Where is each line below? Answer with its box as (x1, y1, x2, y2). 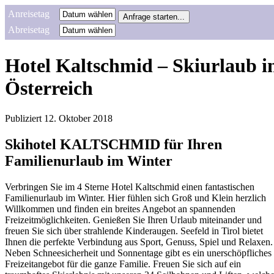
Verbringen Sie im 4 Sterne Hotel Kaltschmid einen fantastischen (5, 181, 254, 192)
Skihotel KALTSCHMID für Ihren (5, 136, 222, 152)
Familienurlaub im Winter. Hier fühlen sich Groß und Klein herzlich (5, 192, 266, 203)
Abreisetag (8, 24, 57, 35)
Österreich (5, 77, 93, 100)
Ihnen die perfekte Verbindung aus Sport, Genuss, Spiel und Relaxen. (5, 236, 273, 247)
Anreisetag (8, 9, 57, 19)
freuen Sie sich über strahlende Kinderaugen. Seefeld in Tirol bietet (5, 225, 263, 236)
